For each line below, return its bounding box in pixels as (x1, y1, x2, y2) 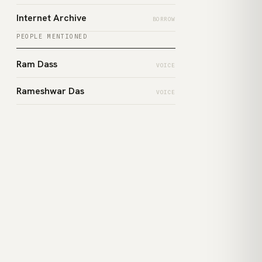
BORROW (152, 16, 175, 22)
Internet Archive (16, 12, 87, 24)
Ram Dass (16, 58, 57, 70)
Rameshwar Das (16, 85, 84, 97)
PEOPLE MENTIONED (16, 33, 88, 40)
